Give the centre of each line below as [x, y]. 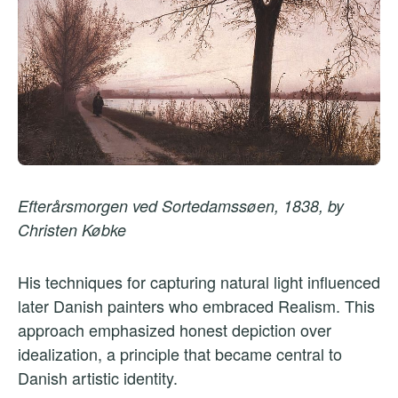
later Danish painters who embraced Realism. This [196, 306]
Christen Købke [72, 230]
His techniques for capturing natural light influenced [199, 282]
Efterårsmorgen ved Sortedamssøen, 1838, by [181, 206]
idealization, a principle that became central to [180, 354]
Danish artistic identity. [98, 378]
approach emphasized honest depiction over [175, 330]
